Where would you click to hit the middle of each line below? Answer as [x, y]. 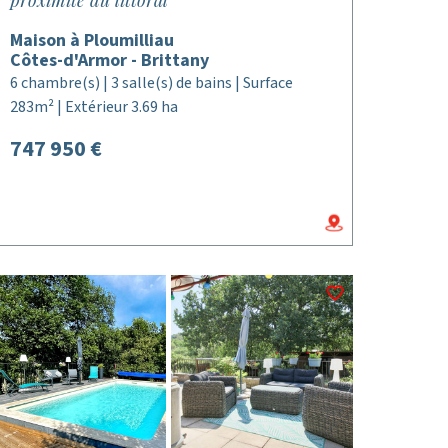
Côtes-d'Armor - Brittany [109, 60]
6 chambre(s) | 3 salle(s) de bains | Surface [151, 83]
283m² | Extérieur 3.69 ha [93, 107]
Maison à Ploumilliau [91, 40]
